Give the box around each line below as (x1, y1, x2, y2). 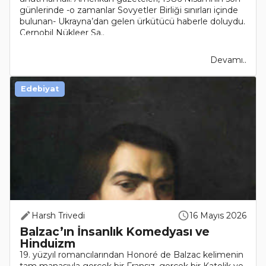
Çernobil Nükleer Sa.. (20, 27, 104, 39)
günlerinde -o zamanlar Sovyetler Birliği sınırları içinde (20, 5, 238, 16)
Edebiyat (21, 84, 59, 94)
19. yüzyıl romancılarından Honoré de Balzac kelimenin (20, 249, 243, 261)
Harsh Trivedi (31, 210, 85, 221)
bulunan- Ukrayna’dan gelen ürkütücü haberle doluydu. (20, 16, 245, 27)
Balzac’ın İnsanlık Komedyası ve (20, 224, 210, 239)
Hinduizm (20, 236, 75, 251)
